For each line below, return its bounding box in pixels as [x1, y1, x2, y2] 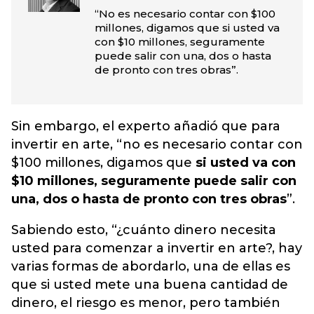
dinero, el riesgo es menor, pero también [11, 295, 280, 310]
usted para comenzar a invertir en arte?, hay [11, 240, 302, 256]
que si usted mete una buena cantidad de [11, 277, 288, 292]
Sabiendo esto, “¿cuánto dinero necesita [11, 222, 276, 238]
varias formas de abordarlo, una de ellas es [11, 259, 290, 274]
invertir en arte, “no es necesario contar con [11, 137, 303, 152]
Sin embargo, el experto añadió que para [11, 118, 280, 134]
